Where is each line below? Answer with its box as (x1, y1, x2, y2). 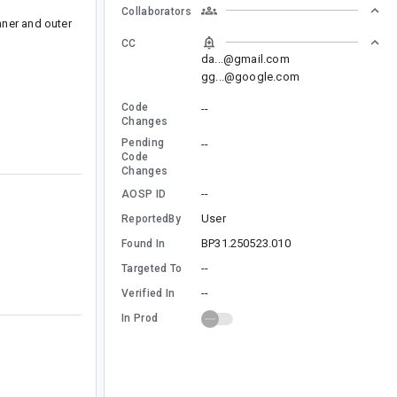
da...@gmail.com (201, 51, 290, 66)
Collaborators (121, 4, 191, 18)
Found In (121, 237, 166, 250)
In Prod (121, 311, 159, 324)
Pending (121, 136, 165, 149)
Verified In (121, 286, 175, 300)
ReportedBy (121, 212, 181, 225)
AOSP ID (121, 187, 167, 200)
